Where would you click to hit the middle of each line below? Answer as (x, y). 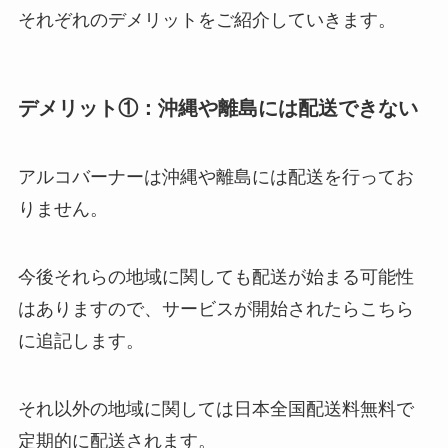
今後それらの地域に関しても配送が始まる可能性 (215, 277)
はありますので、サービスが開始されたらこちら (215, 309)
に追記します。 (80, 341)
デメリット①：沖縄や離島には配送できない (217, 107)
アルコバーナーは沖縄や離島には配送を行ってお (215, 177)
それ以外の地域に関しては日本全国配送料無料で (215, 408)
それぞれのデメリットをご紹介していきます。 (206, 19)
